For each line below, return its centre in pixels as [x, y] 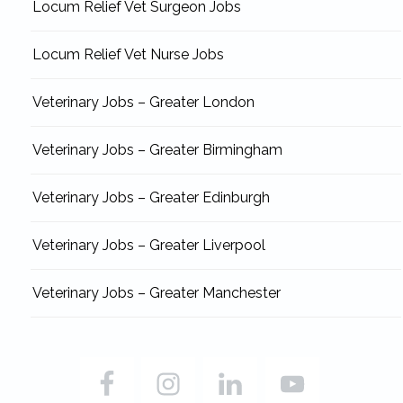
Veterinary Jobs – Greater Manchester [156, 293]
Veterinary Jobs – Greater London [143, 103]
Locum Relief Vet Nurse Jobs [128, 55]
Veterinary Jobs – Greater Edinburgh [151, 198]
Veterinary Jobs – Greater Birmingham [157, 150]
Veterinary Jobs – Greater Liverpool [148, 246]
